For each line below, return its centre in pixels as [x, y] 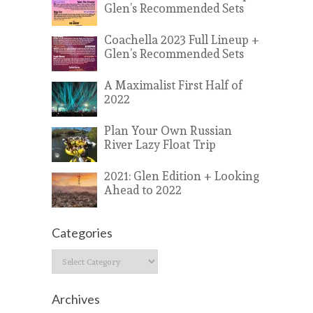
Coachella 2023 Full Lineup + [182, 39]
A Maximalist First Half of [173, 85]
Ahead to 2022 [143, 189]
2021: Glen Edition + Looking [182, 175]
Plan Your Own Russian [168, 130]
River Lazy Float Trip [160, 144]
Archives [76, 299]
